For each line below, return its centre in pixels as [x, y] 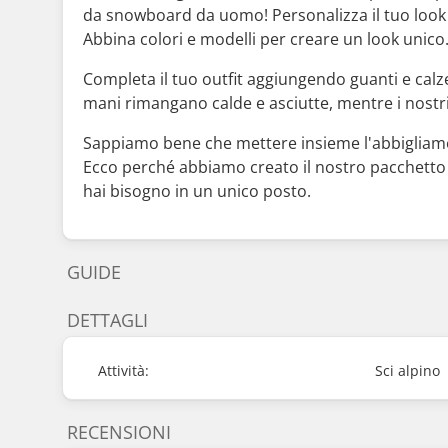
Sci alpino [407, 370]
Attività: [123, 370]
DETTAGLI [107, 319]
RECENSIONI [119, 432]
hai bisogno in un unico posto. [197, 190]
